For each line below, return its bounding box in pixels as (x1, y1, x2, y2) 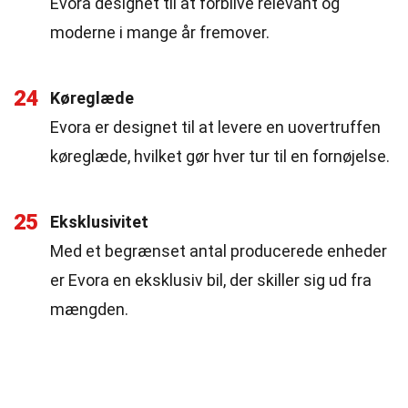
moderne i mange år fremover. (50, 23, 270, 42)
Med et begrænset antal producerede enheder (50, 241, 387, 260)
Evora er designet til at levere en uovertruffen (50, 117, 381, 137)
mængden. (50, 300, 128, 319)
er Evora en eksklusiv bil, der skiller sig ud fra (50, 270, 372, 290)
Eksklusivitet (50, 212, 148, 231)
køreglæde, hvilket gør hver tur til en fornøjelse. (50, 147, 390, 166)
